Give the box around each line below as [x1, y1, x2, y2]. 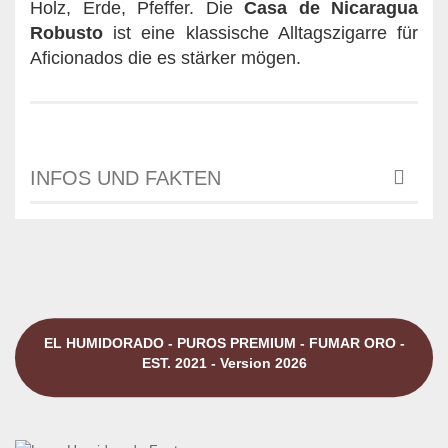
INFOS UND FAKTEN [30, 166, 221, 189]
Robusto [30, 22, 103, 43]
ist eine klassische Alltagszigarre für [103, 22, 418, 43]
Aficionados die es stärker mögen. [30, 47, 301, 68]
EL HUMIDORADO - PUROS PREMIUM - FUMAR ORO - [43, 334, 405, 351]
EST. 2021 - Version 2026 [141, 354, 307, 371]
